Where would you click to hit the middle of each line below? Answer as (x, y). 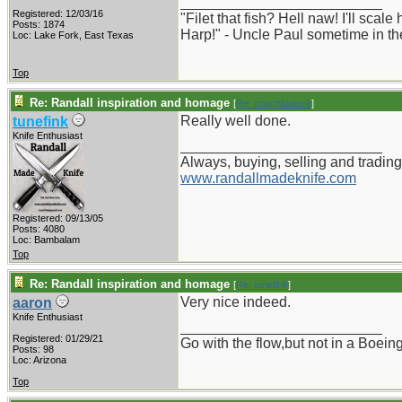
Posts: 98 (33, 349)
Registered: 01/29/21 (58, 338)
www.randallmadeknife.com (268, 178)
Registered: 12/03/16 (58, 13)
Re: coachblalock (274, 103)
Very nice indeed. (236, 302)
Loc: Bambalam (46, 240)
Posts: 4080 (39, 229)
